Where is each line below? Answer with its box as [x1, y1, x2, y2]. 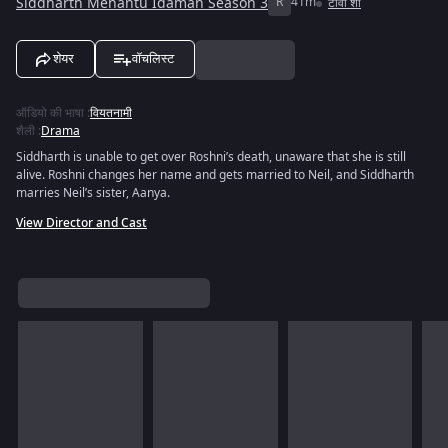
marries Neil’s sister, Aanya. [16, 184, 170, 202]
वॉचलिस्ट [132, 51, 174, 66]
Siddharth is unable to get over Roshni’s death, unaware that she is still [16, 148, 406, 166]
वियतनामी [90, 104, 132, 122]
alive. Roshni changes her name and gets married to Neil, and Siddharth [16, 166, 414, 184]
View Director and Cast [16, 214, 147, 232]
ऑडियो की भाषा [16, 104, 84, 122]
